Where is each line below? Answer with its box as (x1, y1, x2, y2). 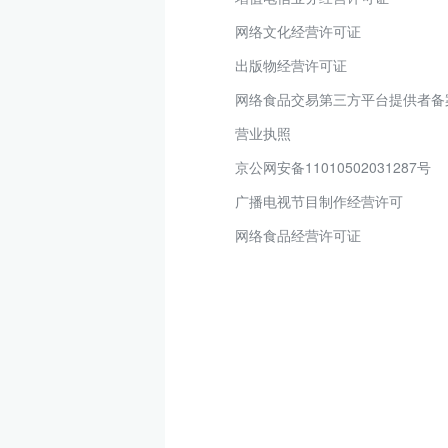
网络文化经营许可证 (235, 21, 361, 41)
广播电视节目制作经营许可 (235, 191, 403, 211)
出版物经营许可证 (235, 55, 347, 75)
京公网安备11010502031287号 (235, 157, 431, 177)
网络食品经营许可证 (235, 225, 361, 245)
